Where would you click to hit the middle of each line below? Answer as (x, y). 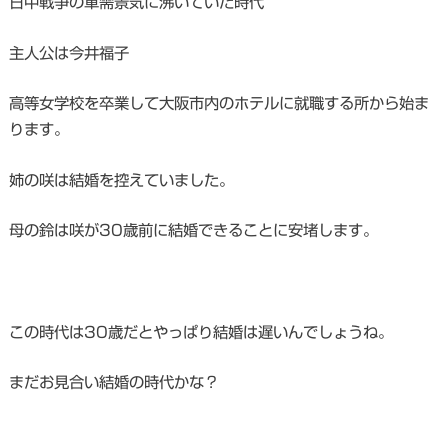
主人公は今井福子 (68, 52)
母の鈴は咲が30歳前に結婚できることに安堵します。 (193, 230)
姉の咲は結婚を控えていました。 (121, 179)
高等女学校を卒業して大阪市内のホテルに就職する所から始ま (218, 103)
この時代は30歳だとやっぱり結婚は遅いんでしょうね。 (200, 331)
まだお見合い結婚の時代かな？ (113, 382)
